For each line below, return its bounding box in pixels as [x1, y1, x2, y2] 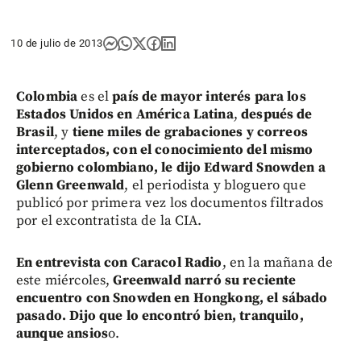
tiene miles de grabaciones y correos [72, 122, 308, 141]
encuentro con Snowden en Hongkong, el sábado [16, 288, 328, 307]
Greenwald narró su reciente [110, 271, 297, 289]
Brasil [16, 122, 54, 141]
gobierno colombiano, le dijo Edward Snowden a [16, 158, 326, 176]
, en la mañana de [222, 253, 334, 272]
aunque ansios [16, 324, 108, 342]
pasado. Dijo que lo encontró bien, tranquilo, [16, 306, 304, 325]
